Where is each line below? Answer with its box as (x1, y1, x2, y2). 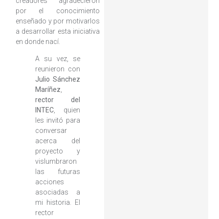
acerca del (35, 137, 80, 145)
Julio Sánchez (35, 75, 80, 84)
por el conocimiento (15, 6, 100, 15)
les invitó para (35, 116, 80, 125)
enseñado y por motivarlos (15, 17, 100, 25)
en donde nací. (15, 37, 60, 45)
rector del (35, 96, 80, 104)
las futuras (35, 168, 80, 176)
